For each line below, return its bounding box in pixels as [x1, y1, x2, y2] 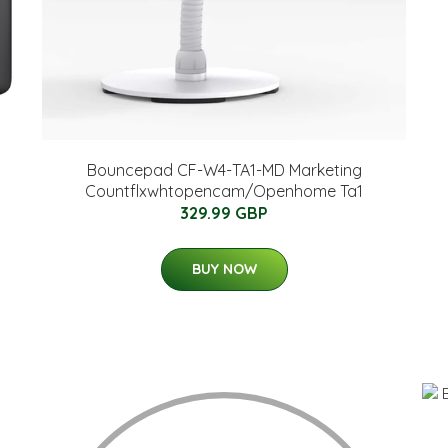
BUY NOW [191, 259, 257, 278]
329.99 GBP [180, 202, 268, 223]
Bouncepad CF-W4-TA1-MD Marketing [86, 159, 362, 180]
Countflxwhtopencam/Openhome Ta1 [85, 180, 363, 201]
